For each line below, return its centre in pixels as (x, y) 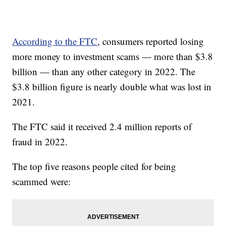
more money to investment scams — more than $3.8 (113, 56)
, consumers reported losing (151, 41)
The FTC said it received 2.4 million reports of (102, 127)
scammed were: (42, 182)
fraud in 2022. (40, 142)
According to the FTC (55, 41)
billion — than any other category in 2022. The (104, 72)
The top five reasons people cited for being (94, 166)
